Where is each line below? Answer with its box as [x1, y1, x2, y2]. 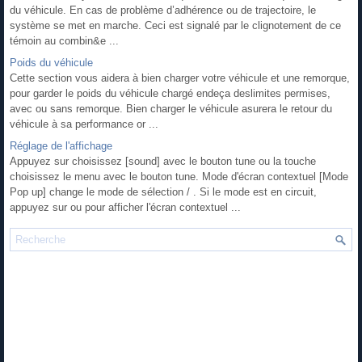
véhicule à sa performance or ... [10, 117, 158, 130]
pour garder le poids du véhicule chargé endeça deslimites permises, [10, 86, 330, 99]
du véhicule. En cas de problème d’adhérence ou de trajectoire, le [10, 3, 316, 16]
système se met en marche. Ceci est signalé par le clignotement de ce [10, 19, 341, 32]
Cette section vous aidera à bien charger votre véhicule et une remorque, [10, 71, 350, 84]
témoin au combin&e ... [10, 34, 119, 47]
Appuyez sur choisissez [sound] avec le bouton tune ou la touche [10, 154, 316, 167]
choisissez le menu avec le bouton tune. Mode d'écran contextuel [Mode [10, 170, 348, 183]
